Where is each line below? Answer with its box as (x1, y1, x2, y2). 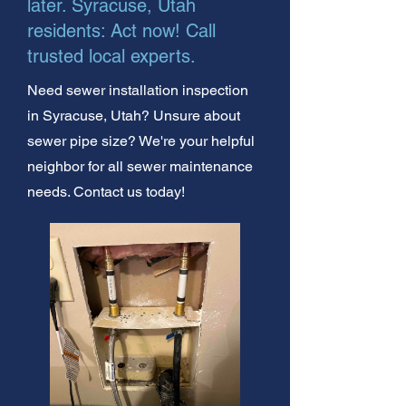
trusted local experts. (27, 44, 196, 67)
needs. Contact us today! (27, 182, 185, 200)
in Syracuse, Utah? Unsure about (27, 106, 240, 124)
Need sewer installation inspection (27, 81, 248, 99)
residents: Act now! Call (27, 19, 216, 42)
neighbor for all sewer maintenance (27, 157, 253, 175)
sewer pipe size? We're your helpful (27, 131, 255, 150)
